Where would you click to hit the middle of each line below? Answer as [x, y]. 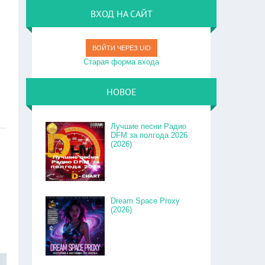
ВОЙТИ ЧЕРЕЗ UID [121, 48]
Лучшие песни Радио [149, 126]
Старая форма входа [122, 62]
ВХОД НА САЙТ [121, 14]
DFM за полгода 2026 [149, 135]
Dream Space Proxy [146, 201]
